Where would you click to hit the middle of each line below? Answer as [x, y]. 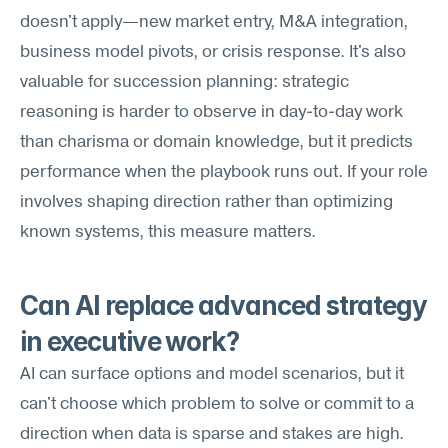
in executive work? [130, 341]
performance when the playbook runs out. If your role [224, 172]
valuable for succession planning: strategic [184, 82]
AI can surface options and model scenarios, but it [212, 374]
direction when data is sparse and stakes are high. [212, 434]
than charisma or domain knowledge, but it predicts [216, 142]
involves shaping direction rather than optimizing [206, 202]
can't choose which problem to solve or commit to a [217, 404]
